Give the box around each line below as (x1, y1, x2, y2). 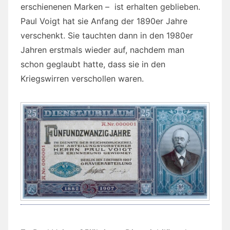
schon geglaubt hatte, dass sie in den (21, 59, 165, 69)
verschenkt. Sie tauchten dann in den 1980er (21, 30, 193, 41)
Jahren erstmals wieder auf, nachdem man (21, 44, 184, 55)
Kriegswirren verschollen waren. (21, 73, 144, 84)
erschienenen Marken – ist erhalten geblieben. (21, 1, 200, 12)
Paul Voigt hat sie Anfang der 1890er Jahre (21, 15, 187, 26)
